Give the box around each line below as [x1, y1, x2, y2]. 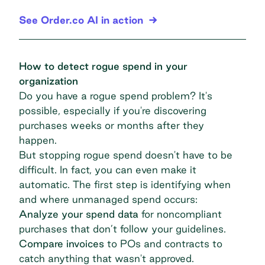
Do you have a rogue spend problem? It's [19, 89, 212, 101]
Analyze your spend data [19, 208, 138, 219]
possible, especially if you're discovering [19, 104, 206, 116]
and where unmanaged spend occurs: [19, 193, 198, 205]
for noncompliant [138, 208, 222, 219]
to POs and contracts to [104, 237, 222, 249]
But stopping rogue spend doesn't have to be [19, 148, 232, 160]
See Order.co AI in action [19, 14, 143, 25]
